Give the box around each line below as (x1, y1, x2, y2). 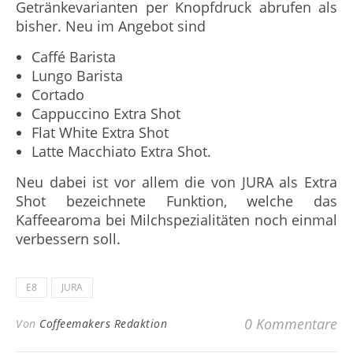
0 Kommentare (244, 314, 337, 333)
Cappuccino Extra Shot (32, 103, 180, 123)
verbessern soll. (16, 229, 121, 248)
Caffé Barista (32, 46, 116, 66)
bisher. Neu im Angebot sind (16, 16, 206, 35)
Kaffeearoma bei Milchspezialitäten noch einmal (16, 210, 337, 229)
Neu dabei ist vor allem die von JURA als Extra (16, 172, 337, 191)
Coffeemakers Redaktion (39, 315, 167, 331)
